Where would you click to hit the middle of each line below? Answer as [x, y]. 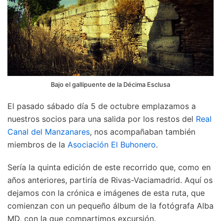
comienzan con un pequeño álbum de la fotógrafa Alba [110, 205]
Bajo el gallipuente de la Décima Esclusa [110, 84]
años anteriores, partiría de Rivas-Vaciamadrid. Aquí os [110, 180]
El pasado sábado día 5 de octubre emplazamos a [102, 106]
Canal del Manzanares [49, 131]
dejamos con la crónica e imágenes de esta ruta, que [106, 193]
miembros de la [37, 144]
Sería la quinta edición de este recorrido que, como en [109, 167]
